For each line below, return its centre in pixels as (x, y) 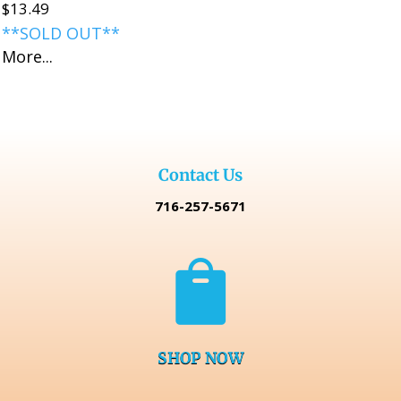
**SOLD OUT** (61, 33)
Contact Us (200, 175)
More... (28, 56)
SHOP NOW (200, 358)
